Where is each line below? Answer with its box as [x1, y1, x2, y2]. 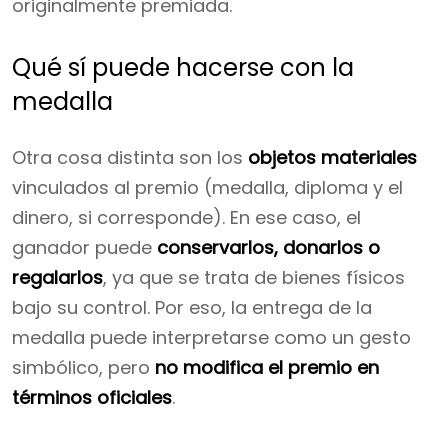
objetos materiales [248, 145, 417, 170]
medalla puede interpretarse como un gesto [12, 325, 411, 350]
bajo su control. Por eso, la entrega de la [12, 295, 372, 320]
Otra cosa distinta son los [12, 145, 248, 170]
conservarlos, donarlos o [157, 235, 380, 260]
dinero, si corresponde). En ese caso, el [12, 205, 361, 230]
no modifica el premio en [155, 355, 379, 380]
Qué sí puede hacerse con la [12, 51, 354, 84]
